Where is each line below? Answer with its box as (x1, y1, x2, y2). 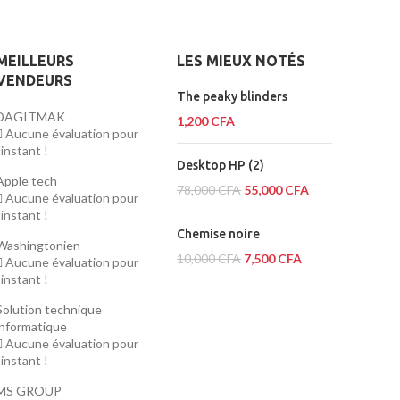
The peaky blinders (177, 89, 288, 104)
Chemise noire (177, 227, 261, 242)
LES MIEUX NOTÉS (177, 53, 306, 70)
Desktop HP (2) (177, 158, 265, 173)
